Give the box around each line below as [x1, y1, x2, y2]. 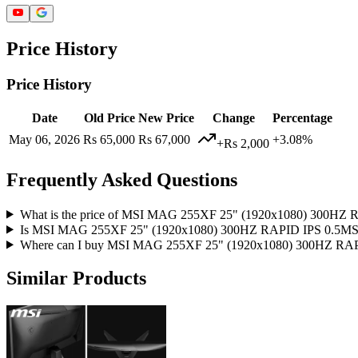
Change [212, 110, 255, 125]
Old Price [83, 110, 135, 125]
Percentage [272, 110, 332, 125]
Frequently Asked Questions [6, 169, 237, 190]
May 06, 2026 [9, 132, 80, 146]
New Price [138, 110, 194, 125]
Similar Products [6, 268, 146, 289]
